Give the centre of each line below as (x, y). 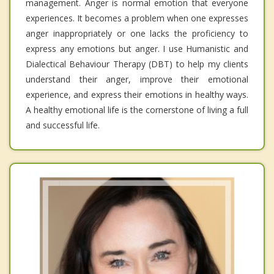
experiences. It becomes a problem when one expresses (137, 18)
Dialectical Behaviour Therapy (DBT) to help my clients (137, 64)
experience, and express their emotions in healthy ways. (137, 95)
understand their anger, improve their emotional (137, 80)
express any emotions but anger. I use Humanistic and (137, 49)
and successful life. (63, 125)
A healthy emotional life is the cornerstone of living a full (137, 110)
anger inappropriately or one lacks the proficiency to (137, 34)
